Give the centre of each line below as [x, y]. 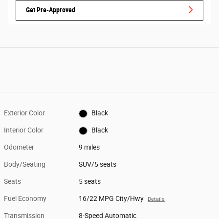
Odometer [19, 147]
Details [156, 199]
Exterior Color [24, 113]
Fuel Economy [25, 199]
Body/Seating [25, 164]
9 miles [89, 147]
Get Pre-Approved [51, 10]
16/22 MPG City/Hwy [111, 199]
